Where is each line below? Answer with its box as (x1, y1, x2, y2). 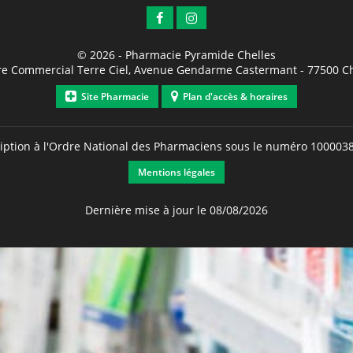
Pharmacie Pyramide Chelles (125, 47, 276, 63)
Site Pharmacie (76, 89, 149, 103)
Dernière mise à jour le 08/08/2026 (85, 202, 268, 217)
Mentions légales (138, 165, 215, 180)
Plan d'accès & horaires (178, 89, 288, 103)
